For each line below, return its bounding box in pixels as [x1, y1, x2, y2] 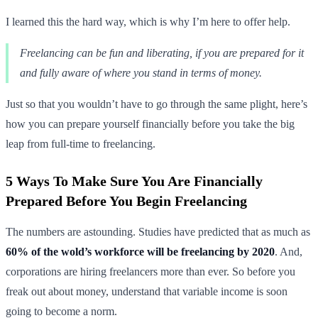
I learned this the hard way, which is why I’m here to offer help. [6, 15, 290, 28]
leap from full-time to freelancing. [6, 137, 155, 150]
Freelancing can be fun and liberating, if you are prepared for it [20, 46, 304, 59]
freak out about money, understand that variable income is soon [6, 285, 287, 297]
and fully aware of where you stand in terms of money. [20, 66, 262, 79]
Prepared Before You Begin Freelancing [6, 192, 247, 209]
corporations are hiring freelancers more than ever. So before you [6, 265, 295, 278]
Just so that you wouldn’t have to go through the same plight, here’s [6, 97, 307, 110]
